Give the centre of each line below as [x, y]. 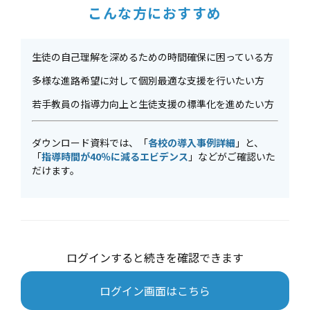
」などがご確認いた [232, 156]
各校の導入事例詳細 [192, 143]
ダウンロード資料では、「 [90, 143]
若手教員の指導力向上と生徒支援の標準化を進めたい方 [153, 104]
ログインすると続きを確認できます [155, 257]
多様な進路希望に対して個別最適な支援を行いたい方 [148, 80]
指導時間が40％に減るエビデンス [115, 156]
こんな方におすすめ [155, 13]
